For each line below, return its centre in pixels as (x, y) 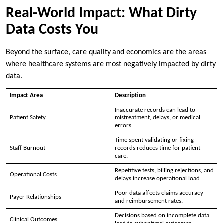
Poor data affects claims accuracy (159, 193)
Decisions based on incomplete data (162, 215)
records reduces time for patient (157, 148)
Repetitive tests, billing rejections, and (164, 170)
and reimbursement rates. (149, 201)
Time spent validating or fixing (154, 140)
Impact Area (26, 95)
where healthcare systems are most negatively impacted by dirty (111, 64)
